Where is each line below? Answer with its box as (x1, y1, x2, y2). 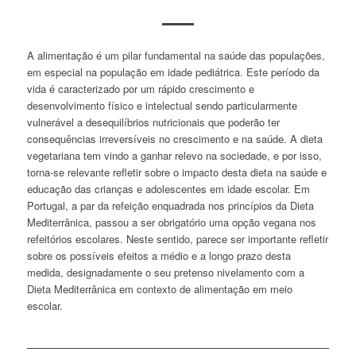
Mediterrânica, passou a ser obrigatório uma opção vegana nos (26, 215, 316, 230)
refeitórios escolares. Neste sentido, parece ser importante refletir (26, 231, 328, 247)
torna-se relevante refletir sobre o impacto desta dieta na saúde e (26, 164, 327, 180)
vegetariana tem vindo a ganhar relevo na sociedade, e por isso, (26, 148, 322, 164)
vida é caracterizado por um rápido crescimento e (26, 81, 254, 97)
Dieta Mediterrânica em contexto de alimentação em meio (26, 281, 292, 297)
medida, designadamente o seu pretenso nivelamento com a (26, 265, 304, 281)
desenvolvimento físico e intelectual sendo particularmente (26, 98, 297, 114)
